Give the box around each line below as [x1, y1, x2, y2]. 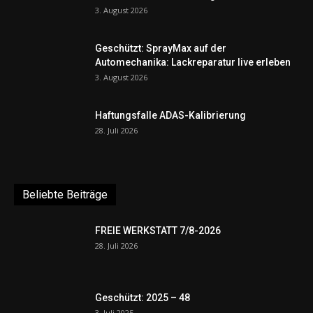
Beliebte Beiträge [22, 187, 108, 201]
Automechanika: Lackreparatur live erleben [95, 56, 291, 68]
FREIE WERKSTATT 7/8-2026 [95, 224, 221, 236]
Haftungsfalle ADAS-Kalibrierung [95, 109, 246, 121]
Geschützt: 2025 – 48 [95, 291, 190, 303]
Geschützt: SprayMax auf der [95, 42, 226, 54]
